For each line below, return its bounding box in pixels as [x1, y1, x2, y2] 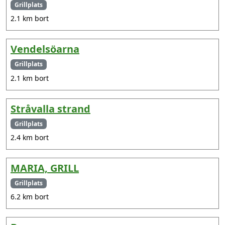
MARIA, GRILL [11, 161, 79, 175]
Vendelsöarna [11, 42, 79, 56]
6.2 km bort [11, 191, 49, 201]
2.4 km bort [11, 132, 49, 142]
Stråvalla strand [11, 101, 90, 116]
